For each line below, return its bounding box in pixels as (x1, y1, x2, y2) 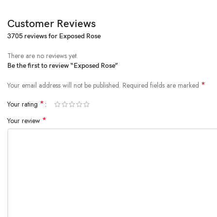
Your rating (7, 99, 40, 109)
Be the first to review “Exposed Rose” (7, 62, 118, 70)
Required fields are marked (123, 80, 201, 91)
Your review (7, 116, 42, 126)
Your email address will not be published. (7, 80, 121, 91)
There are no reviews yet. (7, 51, 78, 61)
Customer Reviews (7, 17, 96, 31)
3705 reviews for (7, 32, 59, 41)
